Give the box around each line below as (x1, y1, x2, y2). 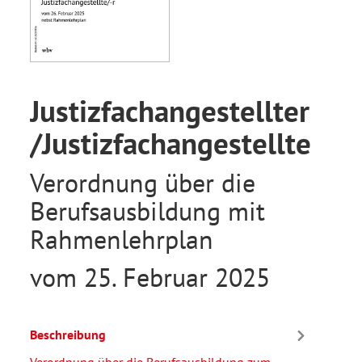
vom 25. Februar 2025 (30, 259, 270, 294)
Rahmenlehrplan (30, 221, 213, 256)
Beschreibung (30, 326, 106, 343)
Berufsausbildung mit (30, 193, 265, 228)
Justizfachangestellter (30, 90, 309, 130)
